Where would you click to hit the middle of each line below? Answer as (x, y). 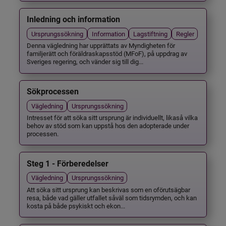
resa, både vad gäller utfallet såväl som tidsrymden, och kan (112, 197)
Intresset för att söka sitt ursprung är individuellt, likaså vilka (112, 117)
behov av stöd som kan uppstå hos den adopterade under (108, 125)
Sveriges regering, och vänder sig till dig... (85, 62)
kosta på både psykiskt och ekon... (76, 205)
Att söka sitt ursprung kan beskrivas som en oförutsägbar (109, 189)
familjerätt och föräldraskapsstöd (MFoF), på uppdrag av (107, 53)
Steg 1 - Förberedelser (68, 163)
